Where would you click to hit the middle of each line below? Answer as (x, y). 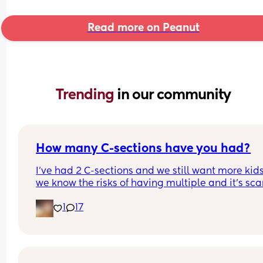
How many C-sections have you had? (144, 149)
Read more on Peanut (143, 28)
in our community (174, 95)
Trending (86, 95)
